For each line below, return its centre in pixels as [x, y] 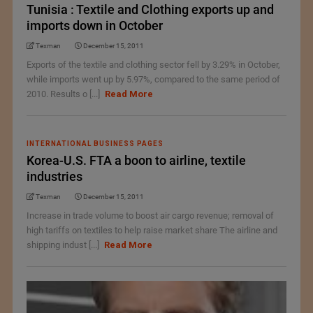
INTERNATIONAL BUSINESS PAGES [95, 144]
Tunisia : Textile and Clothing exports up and [150, 9]
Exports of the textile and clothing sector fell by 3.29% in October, [153, 65]
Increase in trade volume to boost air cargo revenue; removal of [150, 216]
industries [54, 176]
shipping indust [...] [64, 245]
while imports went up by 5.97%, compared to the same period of [153, 79]
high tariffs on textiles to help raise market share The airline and [152, 230]
